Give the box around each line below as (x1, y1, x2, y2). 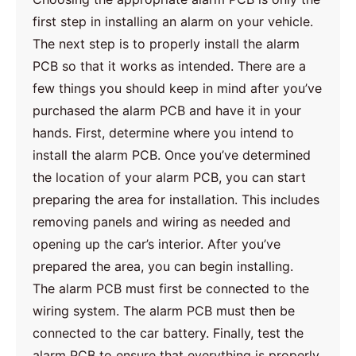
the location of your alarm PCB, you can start (33, 168, 307, 185)
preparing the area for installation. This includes (33, 191, 320, 207)
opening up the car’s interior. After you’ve (33, 235, 281, 252)
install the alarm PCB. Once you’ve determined (33, 146, 311, 163)
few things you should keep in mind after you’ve (33, 79, 323, 96)
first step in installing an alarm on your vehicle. (33, 13, 314, 29)
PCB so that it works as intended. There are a (33, 57, 307, 74)
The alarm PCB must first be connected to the (33, 280, 310, 296)
